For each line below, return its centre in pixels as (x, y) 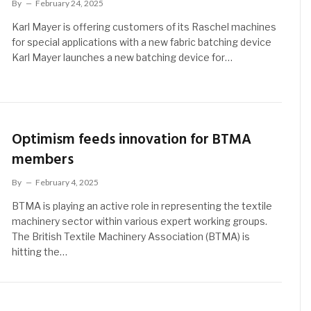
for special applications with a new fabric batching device (142, 42)
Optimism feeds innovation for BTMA (132, 140)
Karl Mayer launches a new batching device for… (123, 57)
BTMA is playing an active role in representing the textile (142, 206)
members (43, 160)
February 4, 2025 (67, 183)
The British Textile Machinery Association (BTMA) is (131, 237)
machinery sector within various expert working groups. (140, 221)
